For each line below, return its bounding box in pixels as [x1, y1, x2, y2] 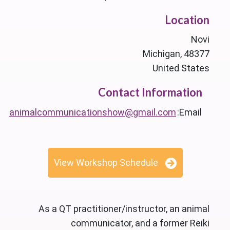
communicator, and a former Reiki [70, 218, 209, 229]
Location [164, 13, 209, 27]
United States [152, 63, 209, 74]
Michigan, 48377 [142, 48, 209, 60]
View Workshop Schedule [53, 157, 158, 168]
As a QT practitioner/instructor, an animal [38, 203, 209, 215]
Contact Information [98, 85, 202, 100]
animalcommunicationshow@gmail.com [9, 107, 176, 118]
